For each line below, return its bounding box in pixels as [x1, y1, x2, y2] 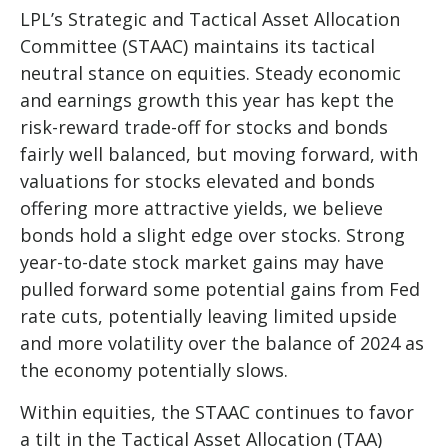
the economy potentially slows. [20, 357, 288, 382]
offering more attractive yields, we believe [20, 195, 383, 220]
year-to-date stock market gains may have [20, 249, 384, 274]
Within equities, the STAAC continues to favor [20, 399, 414, 424]
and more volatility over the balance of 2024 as [20, 330, 424, 355]
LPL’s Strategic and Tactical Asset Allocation [20, 6, 400, 31]
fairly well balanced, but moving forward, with [20, 141, 418, 166]
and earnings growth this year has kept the [20, 87, 394, 112]
